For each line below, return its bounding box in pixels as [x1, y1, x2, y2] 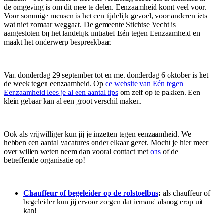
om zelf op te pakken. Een [118, 88, 200, 96]
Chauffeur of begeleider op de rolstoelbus [23, 188, 158, 197]
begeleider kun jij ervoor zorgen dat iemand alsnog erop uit [23, 197, 203, 206]
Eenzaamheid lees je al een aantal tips [4, 88, 118, 96]
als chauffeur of [163, 188, 210, 197]
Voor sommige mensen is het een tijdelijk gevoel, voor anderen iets [4, 11, 207, 20]
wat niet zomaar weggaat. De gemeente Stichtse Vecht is [4, 20, 176, 29]
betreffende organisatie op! [4, 155, 85, 164]
